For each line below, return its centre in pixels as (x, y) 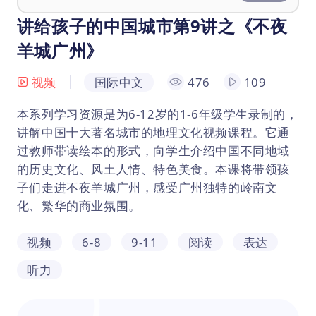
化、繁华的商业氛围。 (79, 205)
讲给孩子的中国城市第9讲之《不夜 (152, 25)
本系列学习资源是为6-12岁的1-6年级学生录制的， (157, 114)
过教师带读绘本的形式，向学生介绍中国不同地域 (153, 150)
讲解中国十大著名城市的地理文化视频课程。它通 (153, 132)
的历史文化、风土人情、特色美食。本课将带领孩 (153, 169)
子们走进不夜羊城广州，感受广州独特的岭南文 (147, 187)
